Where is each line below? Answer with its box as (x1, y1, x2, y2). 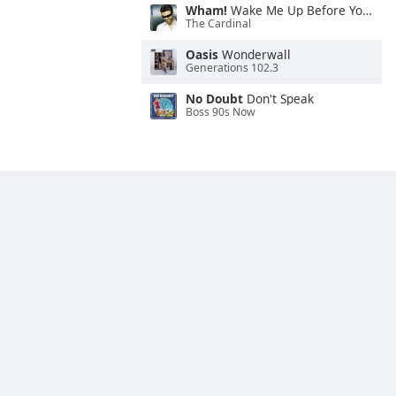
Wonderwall (218, 46, 291, 63)
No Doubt (186, 90, 243, 107)
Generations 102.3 (186, 60, 278, 76)
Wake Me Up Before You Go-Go (227, 2, 362, 19)
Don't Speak (243, 90, 314, 107)
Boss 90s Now (186, 104, 255, 120)
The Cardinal (186, 16, 251, 32)
